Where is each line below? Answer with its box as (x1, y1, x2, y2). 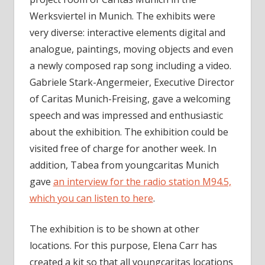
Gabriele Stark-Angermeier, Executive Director (29, 75, 234, 89)
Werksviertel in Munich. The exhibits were (29, 9, 215, 22)
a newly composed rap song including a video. (29, 59, 231, 72)
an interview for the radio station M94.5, (53, 174, 231, 188)
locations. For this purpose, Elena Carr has (29, 238, 217, 252)
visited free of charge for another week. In (29, 141, 216, 155)
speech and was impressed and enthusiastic (29, 108, 223, 122)
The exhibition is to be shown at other (29, 222, 199, 235)
